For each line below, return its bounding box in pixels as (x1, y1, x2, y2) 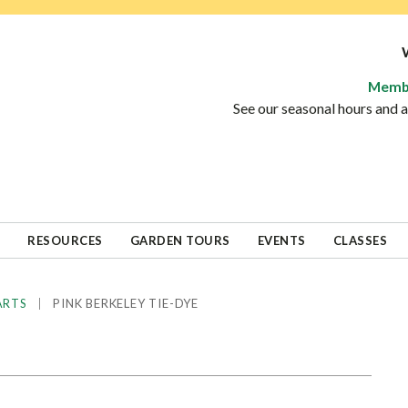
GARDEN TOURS (129, 233, 230, 248)
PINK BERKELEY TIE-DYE (49, 296, 199, 311)
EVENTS (257, 233, 306, 248)
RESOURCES (27, 233, 103, 248)
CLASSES (332, 233, 387, 248)
